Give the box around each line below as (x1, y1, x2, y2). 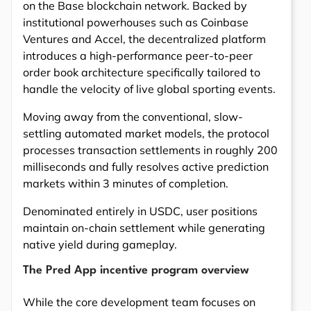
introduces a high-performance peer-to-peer (23, 49, 253, 63)
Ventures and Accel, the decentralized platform (23, 32, 266, 47)
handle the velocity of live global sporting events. (23, 82, 276, 96)
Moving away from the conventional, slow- (23, 110, 243, 124)
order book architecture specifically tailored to (23, 65, 260, 80)
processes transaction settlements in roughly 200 (23, 143, 278, 158)
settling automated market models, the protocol (23, 126, 269, 141)
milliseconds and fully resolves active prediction (23, 160, 269, 174)
